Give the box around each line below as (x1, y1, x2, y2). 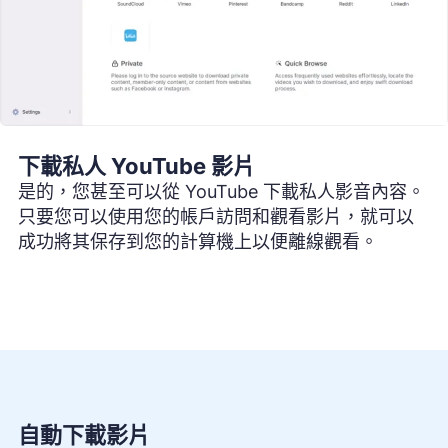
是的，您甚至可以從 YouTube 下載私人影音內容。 (18, 180, 425, 202)
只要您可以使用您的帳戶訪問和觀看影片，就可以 (18, 205, 414, 227)
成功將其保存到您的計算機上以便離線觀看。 (18, 230, 378, 252)
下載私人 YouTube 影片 (18, 152, 255, 179)
